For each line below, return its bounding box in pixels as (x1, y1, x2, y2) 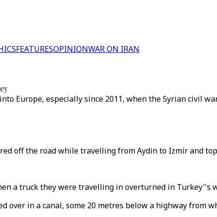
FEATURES (16, 44, 53, 54)
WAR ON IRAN (88, 44, 139, 54)
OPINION (53, 44, 88, 54)
